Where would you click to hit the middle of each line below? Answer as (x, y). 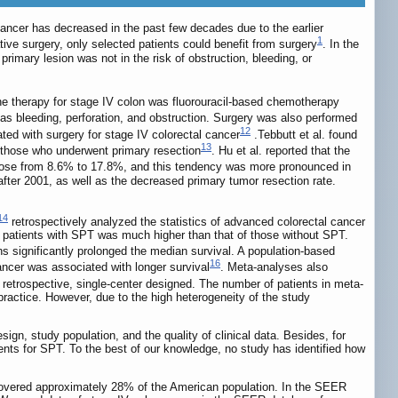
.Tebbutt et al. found (304, 135)
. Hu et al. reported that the (281, 151)
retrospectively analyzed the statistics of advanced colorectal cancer (187, 222)
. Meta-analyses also (274, 267)
